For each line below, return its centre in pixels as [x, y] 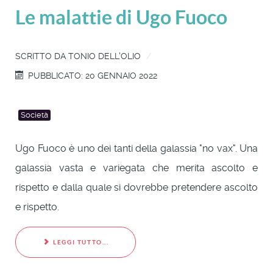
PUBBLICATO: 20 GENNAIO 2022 [93, 75]
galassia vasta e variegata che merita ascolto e [136, 168]
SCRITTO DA [42, 56]
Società [34, 115]
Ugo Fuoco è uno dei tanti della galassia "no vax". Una [136, 148]
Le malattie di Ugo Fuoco [121, 17]
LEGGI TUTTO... [80, 243]
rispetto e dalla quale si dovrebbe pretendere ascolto [136, 187]
